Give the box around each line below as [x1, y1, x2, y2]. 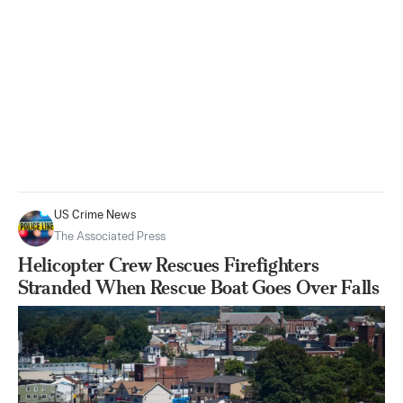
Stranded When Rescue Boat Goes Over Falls [18, 275, 380, 299]
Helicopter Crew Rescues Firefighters [18, 253, 319, 276]
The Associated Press [54, 230, 166, 243]
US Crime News [54, 209, 137, 221]
